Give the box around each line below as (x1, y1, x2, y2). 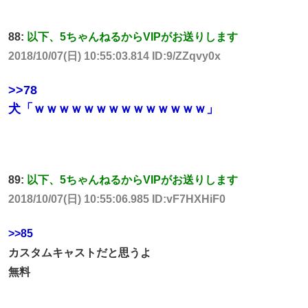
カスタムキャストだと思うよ (8, 247, 151, 259)
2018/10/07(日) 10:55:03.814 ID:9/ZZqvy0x (8, 49, 221, 62)
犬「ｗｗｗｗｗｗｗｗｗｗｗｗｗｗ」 (8, 102, 219, 116)
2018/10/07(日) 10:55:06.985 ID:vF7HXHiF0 (8, 192, 225, 205)
